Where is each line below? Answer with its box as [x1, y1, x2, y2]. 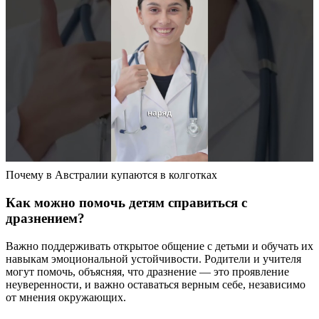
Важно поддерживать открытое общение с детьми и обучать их [6, 239, 313, 252]
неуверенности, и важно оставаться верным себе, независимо [6, 278, 305, 291]
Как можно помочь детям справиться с [6, 194, 247, 210]
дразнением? [6, 210, 85, 226]
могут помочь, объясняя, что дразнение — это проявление [6, 265, 289, 278]
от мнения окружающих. [6, 291, 126, 303]
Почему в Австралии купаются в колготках [6, 169, 217, 182]
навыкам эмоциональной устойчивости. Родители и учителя [6, 252, 301, 265]
